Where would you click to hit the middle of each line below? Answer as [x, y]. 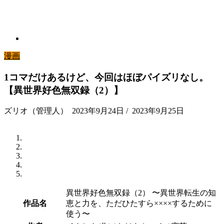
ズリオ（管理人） [36, 111]
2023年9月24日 [98, 111]
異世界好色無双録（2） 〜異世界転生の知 [141, 193]
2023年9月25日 [157, 111]
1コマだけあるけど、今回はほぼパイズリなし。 [106, 77]
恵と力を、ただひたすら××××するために [139, 203]
